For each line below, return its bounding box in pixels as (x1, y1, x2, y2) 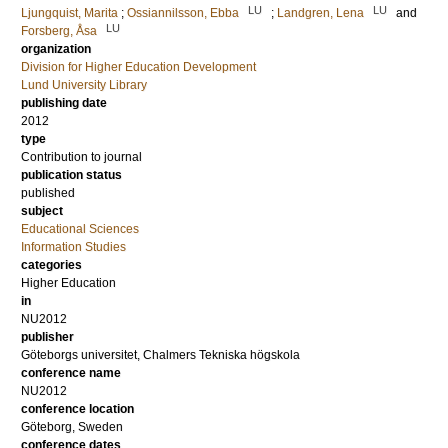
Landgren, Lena (277, 6, 364, 20)
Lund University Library (21, 78, 147, 92)
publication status (21, 168, 122, 182)
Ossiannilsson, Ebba (127, 6, 239, 20)
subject (21, 204, 63, 218)
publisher (21, 330, 74, 344)
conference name (21, 366, 121, 380)
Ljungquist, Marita (21, 6, 118, 20)
